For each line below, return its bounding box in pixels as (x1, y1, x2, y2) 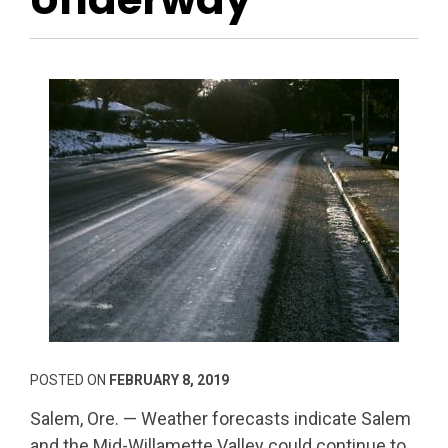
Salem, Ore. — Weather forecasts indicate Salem (30, 407, 411, 429)
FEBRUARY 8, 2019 (109, 371, 229, 388)
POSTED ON (30, 371, 109, 388)
